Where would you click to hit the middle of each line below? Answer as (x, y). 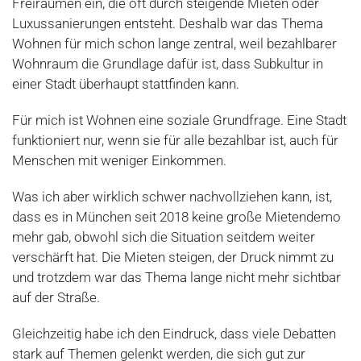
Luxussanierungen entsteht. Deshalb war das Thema (168, 23)
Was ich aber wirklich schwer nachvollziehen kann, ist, (172, 197)
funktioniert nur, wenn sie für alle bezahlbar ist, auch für (175, 140)
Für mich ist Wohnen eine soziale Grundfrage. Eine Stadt (179, 120)
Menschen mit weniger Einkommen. (119, 160)
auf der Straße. (56, 297)
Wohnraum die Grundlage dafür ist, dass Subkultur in (168, 64)
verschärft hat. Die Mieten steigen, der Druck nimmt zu (173, 257)
